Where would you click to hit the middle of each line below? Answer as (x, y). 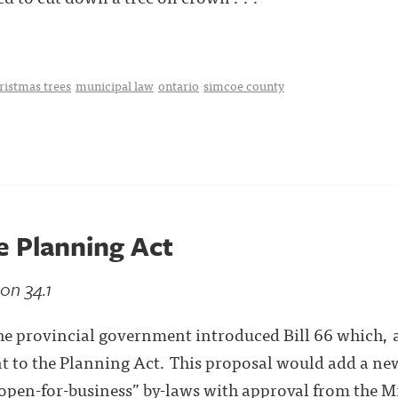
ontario (179, 85)
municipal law (115, 85)
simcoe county (244, 85)
